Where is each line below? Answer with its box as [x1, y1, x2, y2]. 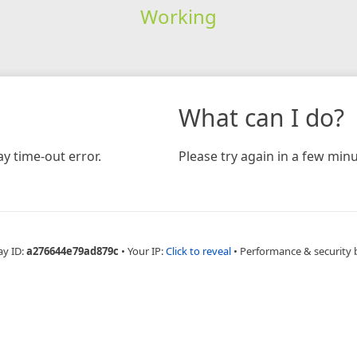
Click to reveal [166, 243, 231, 258]
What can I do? [178, 100, 344, 134]
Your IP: [127, 243, 166, 258]
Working [139, 2, 217, 29]
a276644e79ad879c [26, 243, 119, 258]
